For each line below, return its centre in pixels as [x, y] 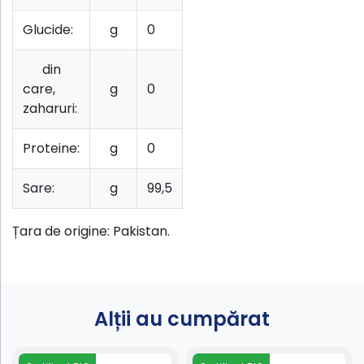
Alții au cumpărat [182, 319]
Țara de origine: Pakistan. [91, 231]
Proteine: [51, 148]
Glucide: [48, 29]
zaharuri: [50, 108]
